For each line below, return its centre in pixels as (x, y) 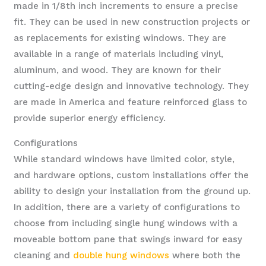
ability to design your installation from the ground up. (132, 191)
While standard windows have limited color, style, (124, 159)
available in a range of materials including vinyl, (119, 54)
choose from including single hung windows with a (126, 224)
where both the (205, 256)
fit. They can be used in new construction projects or (132, 22)
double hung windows (121, 256)
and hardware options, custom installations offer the (132, 175)
